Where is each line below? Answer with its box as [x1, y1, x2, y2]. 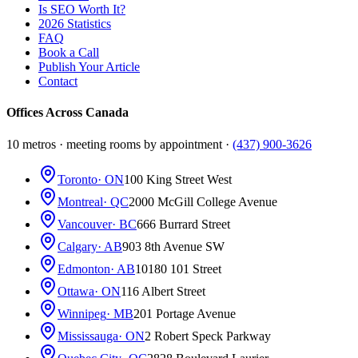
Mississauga [58, 328, 118, 343]
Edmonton [58, 261, 110, 276]
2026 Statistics [38, 17, 111, 31]
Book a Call [38, 46, 99, 60]
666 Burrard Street [137, 217, 230, 231]
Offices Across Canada [6, 105, 129, 120]
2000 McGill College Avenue [129, 194, 277, 209]
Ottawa [58, 284, 94, 298]
